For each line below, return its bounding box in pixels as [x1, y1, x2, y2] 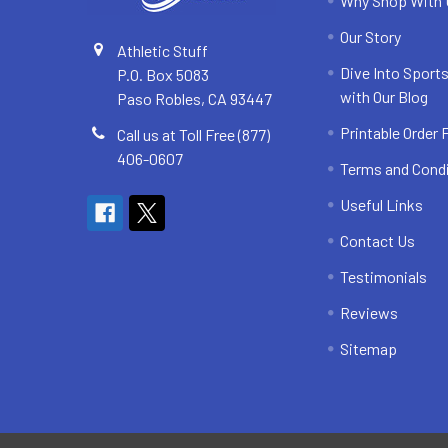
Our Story [340, 27, 402, 47]
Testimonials [340, 267, 428, 287]
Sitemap [340, 339, 398, 359]
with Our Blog [340, 87, 429, 107]
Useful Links [340, 195, 424, 215]
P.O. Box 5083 [117, 65, 209, 85]
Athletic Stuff [117, 41, 208, 61]
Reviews [340, 303, 399, 323]
